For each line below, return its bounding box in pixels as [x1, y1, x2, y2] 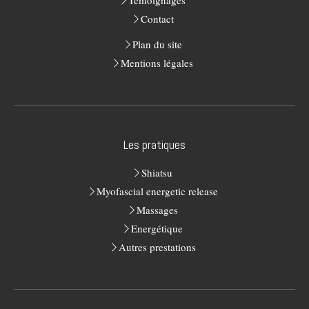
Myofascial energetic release [96, 184, 218, 198]
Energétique [131, 221, 183, 235]
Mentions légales [121, 56, 193, 70]
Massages [136, 203, 178, 217]
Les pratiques [123, 137, 186, 152]
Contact [140, 12, 174, 26]
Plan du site [132, 37, 182, 51]
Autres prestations [118, 240, 196, 254]
